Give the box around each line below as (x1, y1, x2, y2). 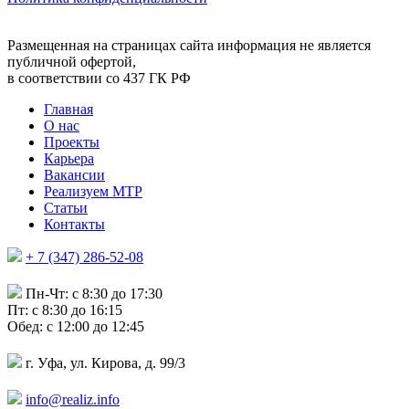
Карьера (44, 151, 94, 166)
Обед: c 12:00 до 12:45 (7, 319, 144, 334)
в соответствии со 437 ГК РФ (7, 70, 191, 86)
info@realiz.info (26, 392, 120, 407)
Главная (44, 101, 93, 117)
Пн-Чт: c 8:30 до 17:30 (22, 286, 163, 301)
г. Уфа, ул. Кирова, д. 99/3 (22, 355, 185, 371)
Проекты (44, 134, 100, 150)
